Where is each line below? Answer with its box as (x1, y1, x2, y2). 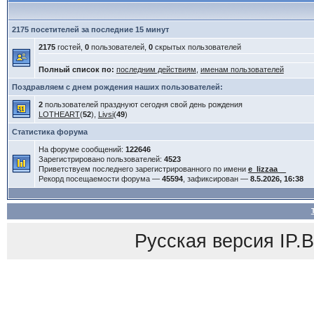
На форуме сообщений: (38, 145, 125, 153)
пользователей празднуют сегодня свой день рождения (42, 100, 243, 109)
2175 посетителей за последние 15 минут (11, 25, 169, 34)
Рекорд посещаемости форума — (38, 175, 162, 183)
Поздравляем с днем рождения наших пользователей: (11, 83, 223, 91)
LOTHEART (38, 110, 80, 118)
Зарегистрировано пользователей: (38, 155, 164, 163)
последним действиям (116, 65, 196, 74)
